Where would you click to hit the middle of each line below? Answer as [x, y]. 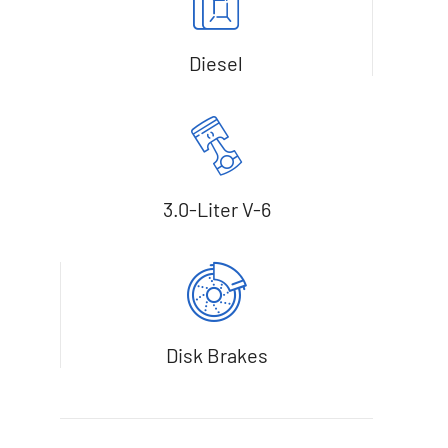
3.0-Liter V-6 [216, 208]
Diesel [216, 62]
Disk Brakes [217, 354]
